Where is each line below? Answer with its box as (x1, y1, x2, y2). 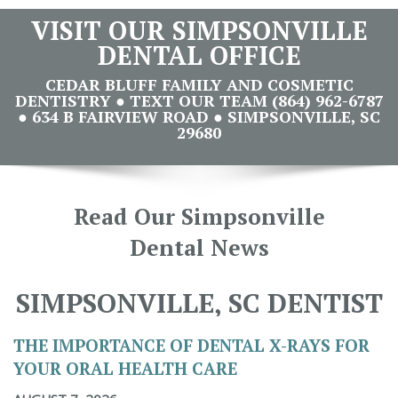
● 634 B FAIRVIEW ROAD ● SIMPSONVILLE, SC (18, 106, 380, 128)
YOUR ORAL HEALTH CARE (13, 357, 237, 380)
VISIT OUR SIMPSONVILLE (30, 13, 368, 48)
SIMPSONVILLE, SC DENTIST (15, 285, 383, 322)
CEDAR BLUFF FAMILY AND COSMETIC (44, 74, 354, 96)
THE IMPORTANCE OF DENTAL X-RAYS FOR (13, 334, 370, 357)
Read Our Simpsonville (73, 202, 325, 232)
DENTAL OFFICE (97, 38, 301, 73)
